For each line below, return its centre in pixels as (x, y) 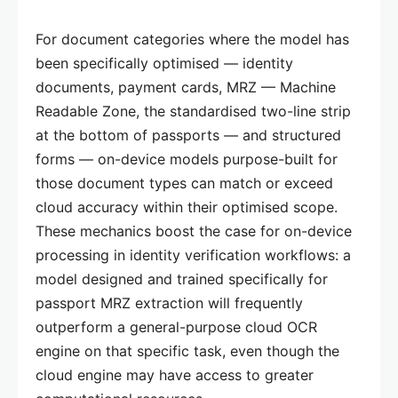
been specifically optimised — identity (164, 63)
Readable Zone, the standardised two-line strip (193, 111)
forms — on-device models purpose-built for (187, 159)
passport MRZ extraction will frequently (169, 302)
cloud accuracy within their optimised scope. (187, 207)
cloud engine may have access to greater (175, 374)
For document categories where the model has (192, 39)
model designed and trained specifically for (182, 279)
